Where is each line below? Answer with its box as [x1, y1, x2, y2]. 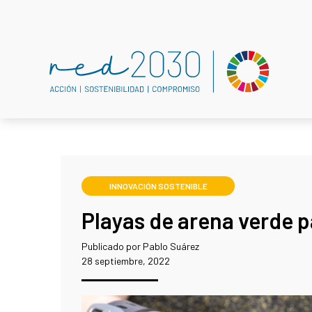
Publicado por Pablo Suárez [81, 240, 199, 252]
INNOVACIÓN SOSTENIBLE [109, 181, 208, 191]
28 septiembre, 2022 [81, 255, 170, 267]
